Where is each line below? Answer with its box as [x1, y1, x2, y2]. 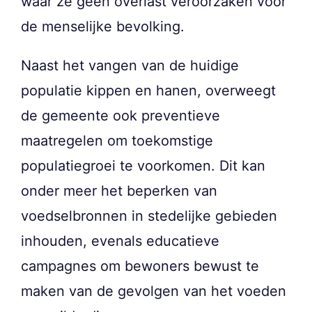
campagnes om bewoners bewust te [21, 257, 259, 274]
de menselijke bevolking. [21, 17, 185, 35]
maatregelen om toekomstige [21, 132, 213, 149]
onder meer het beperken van [21, 182, 217, 199]
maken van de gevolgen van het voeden [21, 282, 286, 299]
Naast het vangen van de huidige [21, 56, 239, 74]
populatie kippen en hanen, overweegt [21, 81, 276, 99]
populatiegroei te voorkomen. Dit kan [21, 157, 265, 174]
